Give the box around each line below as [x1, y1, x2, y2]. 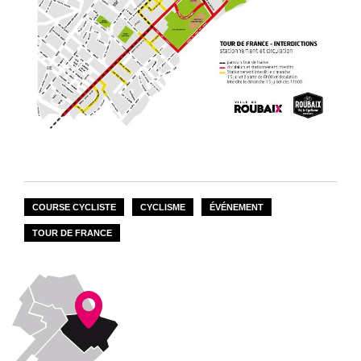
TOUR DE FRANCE [32, 227, 112, 238]
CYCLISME [140, 201, 185, 212]
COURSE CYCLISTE [32, 201, 116, 212]
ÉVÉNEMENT [210, 201, 263, 212]
